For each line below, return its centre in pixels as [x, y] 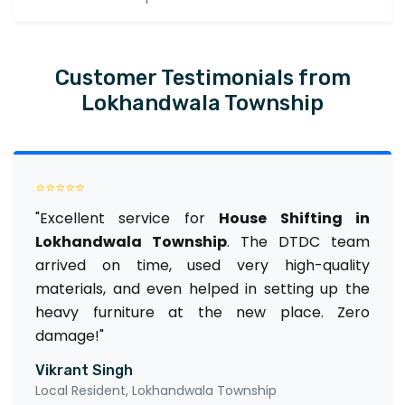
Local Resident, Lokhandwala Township [156, 390]
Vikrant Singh [84, 370]
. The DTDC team [298, 241]
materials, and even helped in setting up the [202, 288]
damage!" [70, 335]
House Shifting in [295, 218]
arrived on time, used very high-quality [202, 265]
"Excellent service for [127, 218]
